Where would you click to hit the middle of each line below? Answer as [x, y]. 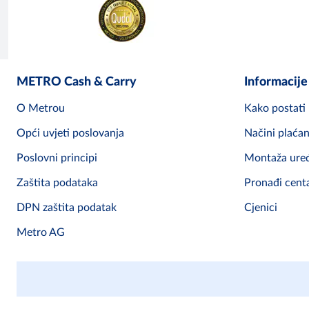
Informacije [276, 82]
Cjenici [261, 208]
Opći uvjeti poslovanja [70, 133]
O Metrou [41, 109]
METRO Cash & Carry [77, 82]
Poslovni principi [57, 158]
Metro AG [41, 233]
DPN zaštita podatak [67, 208]
